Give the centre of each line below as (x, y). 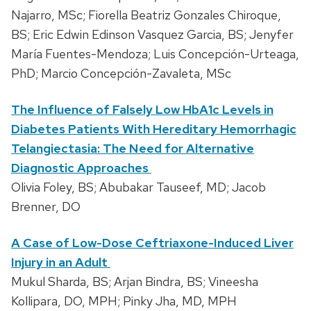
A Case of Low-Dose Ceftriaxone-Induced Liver (152, 242)
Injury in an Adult (61, 262)
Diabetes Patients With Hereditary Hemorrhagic (154, 128)
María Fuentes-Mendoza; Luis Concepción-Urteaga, (155, 53)
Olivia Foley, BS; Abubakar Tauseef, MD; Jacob (138, 187)
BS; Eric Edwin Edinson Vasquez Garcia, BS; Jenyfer (152, 34)
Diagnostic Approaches (81, 167)
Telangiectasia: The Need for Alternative (133, 148)
